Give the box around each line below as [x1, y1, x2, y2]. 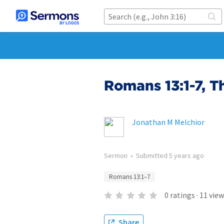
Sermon [104, 151, 127, 160]
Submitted [136, 151, 169, 160]
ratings [169, 190, 195, 200]
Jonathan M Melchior [132, 117, 204, 127]
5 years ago [169, 151, 204, 160]
